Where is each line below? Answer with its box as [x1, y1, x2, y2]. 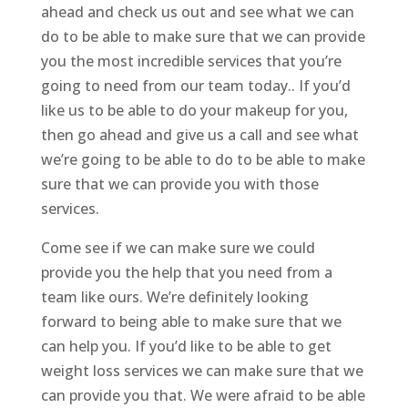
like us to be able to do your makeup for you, [40, 100, 348, 121]
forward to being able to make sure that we [40, 311, 342, 332]
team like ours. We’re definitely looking [40, 287, 309, 308]
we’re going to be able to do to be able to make [40, 149, 365, 170]
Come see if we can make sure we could [40, 238, 315, 259]
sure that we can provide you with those [40, 174, 319, 195]
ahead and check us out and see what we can [40, 2, 354, 23]
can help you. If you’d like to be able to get [40, 336, 331, 357]
